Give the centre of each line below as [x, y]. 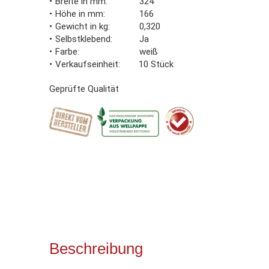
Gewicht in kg [82, 26]
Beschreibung [96, 248]
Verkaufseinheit [87, 64]
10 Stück [156, 64]
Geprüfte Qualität [84, 89]
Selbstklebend [83, 39]
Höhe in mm [79, 14]
